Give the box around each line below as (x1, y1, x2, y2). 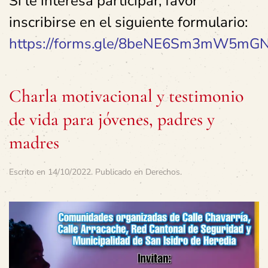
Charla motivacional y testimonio (9, 85, 243, 107)
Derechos (145, 166, 180, 178)
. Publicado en (91, 166, 145, 178)
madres (9, 132, 59, 154)
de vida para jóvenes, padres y (9, 108, 215, 130)
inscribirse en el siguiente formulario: (9, 13, 248, 32)
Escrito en (9, 166, 48, 178)
